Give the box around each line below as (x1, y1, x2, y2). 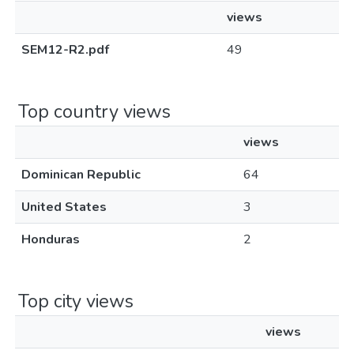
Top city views (18, 288, 134, 314)
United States (21, 198, 107, 216)
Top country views (18, 99, 171, 124)
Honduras (21, 231, 80, 248)
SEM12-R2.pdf (21, 41, 109, 58)
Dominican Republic (21, 166, 141, 183)
